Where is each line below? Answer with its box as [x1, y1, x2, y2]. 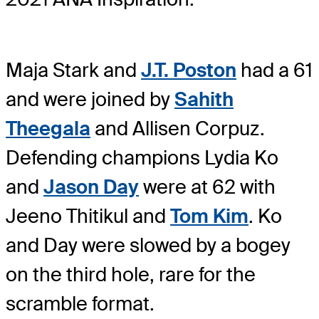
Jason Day [43, 174, 139, 199]
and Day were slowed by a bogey [6, 232, 291, 258]
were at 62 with [139, 174, 276, 199]
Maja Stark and [6, 57, 141, 83]
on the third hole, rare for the [6, 261, 256, 287]
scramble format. [6, 291, 155, 316]
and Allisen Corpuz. [90, 115, 265, 141]
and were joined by [6, 86, 174, 112]
